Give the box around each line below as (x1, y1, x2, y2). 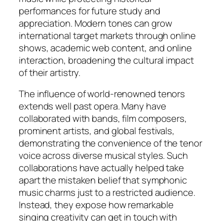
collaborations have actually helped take (19, 161, 184, 175)
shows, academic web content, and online (19, 41, 192, 54)
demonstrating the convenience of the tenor (19, 137, 202, 150)
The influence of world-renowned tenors (19, 87, 185, 101)
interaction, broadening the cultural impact (19, 53, 194, 67)
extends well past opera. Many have (19, 100, 166, 113)
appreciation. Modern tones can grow (19, 16, 172, 30)
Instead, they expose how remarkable (19, 198, 174, 212)
